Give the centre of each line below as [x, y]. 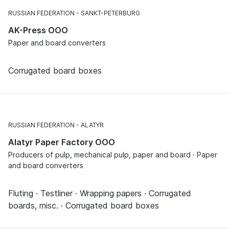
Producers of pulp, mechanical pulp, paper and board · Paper [113, 154]
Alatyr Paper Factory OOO [62, 142]
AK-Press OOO [38, 30]
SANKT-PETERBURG [110, 13]
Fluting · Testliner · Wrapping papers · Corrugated [100, 193]
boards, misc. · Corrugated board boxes [84, 205]
